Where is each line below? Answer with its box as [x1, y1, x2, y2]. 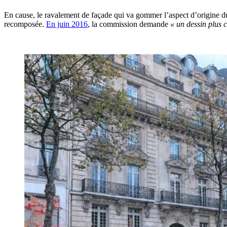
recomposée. [4, 20, 46, 29]
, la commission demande [88, 20, 170, 29]
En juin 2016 [46, 20, 88, 29]
